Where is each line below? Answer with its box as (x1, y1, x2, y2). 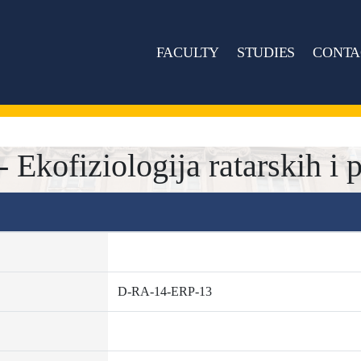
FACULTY (156, 44, 220, 60)
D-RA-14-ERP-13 (117, 284, 212, 298)
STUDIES (237, 44, 295, 60)
